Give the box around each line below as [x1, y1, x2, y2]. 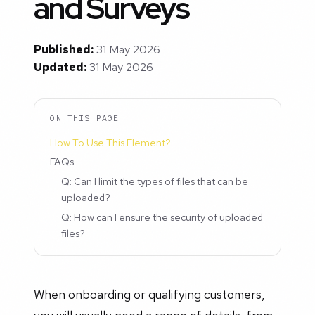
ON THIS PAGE [50, 112, 120, 124]
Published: [34, 42, 94, 58]
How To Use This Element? [50, 135, 172, 149]
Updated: [34, 60, 86, 75]
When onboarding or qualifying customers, [34, 285, 264, 302]
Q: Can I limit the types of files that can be [61, 174, 249, 188]
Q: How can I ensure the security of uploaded [61, 210, 264, 224]
